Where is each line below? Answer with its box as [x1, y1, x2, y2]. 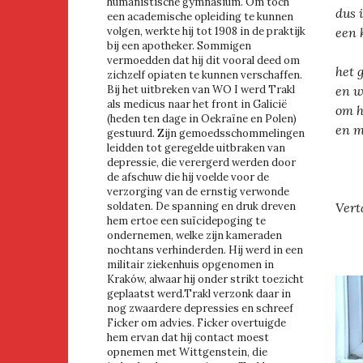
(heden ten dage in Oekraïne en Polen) [107, 112, 297, 126]
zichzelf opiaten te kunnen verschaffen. [107, 68, 302, 83]
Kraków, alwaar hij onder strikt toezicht [107, 272, 304, 287]
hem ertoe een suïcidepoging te [107, 214, 266, 228]
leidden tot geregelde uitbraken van [107, 141, 285, 156]
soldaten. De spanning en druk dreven [107, 199, 296, 214]
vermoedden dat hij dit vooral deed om [107, 53, 300, 68]
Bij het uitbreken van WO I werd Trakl [107, 83, 295, 97]
